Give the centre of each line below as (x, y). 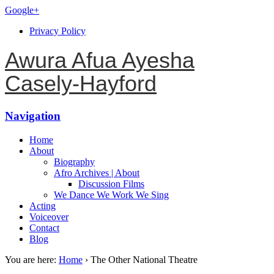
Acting (43, 206)
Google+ (22, 10)
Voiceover (49, 217)
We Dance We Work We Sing (111, 194)
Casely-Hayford (81, 84)
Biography (74, 161)
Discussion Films (111, 183)
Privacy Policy (57, 31)
